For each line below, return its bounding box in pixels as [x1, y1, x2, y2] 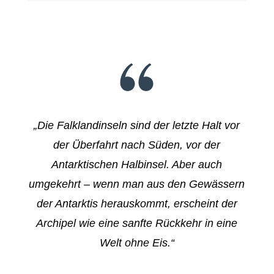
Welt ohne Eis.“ [99, 237, 174, 250]
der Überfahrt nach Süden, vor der [53, 139, 221, 152]
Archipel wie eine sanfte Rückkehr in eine [36, 217, 238, 230]
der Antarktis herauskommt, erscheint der [36, 198, 237, 210]
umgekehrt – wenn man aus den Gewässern [29, 178, 245, 191]
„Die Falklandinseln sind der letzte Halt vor [34, 119, 240, 132]
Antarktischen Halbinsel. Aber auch [51, 158, 223, 171]
